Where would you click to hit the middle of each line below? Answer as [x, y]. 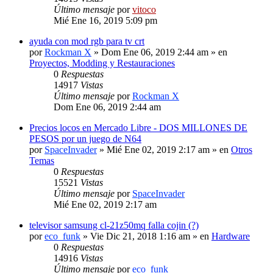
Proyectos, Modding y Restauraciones [102, 63]
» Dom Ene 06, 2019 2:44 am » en [159, 52]
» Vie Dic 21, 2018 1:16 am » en [146, 236]
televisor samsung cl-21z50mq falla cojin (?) [114, 225]
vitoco [144, 9]
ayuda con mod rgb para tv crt [87, 41]
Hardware [231, 236]
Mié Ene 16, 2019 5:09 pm [105, 20]
